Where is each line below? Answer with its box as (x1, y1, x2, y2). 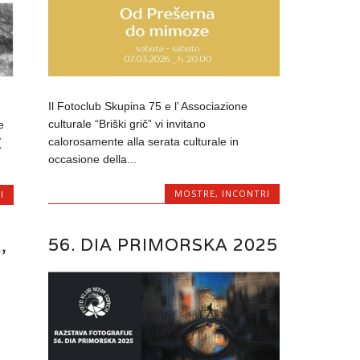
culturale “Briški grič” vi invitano (48, 117, 207, 130)
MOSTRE (174, 186, 215, 199)
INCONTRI (221, 186, 270, 199)
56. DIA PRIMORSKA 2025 (48, 233, 279, 256)
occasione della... (48, 152, 137, 166)
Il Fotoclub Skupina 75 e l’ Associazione (48, 99, 248, 112)
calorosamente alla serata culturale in (48, 134, 239, 148)
